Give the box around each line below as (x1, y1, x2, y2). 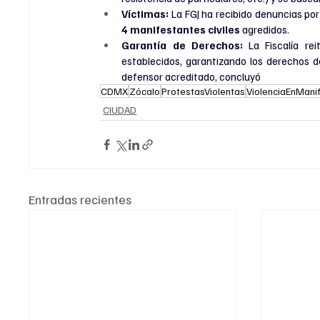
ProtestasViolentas (161, 85, 246, 98)
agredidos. (240, 23, 290, 36)
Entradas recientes (29, 191, 132, 208)
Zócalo (129, 85, 161, 98)
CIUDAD (103, 104, 137, 116)
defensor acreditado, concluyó (121, 70, 261, 84)
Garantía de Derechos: (121, 39, 243, 52)
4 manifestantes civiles (121, 23, 241, 36)
